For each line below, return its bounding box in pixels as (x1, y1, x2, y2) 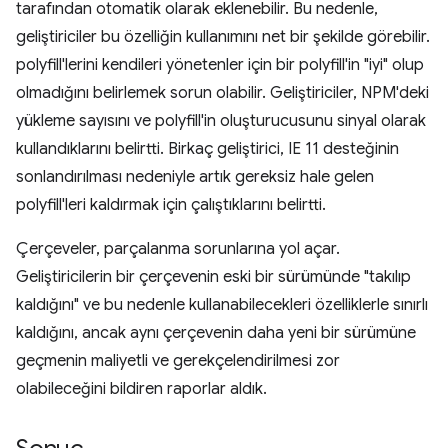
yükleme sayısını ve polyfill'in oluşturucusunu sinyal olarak (16, 111, 426, 131)
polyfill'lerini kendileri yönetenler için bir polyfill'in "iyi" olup (16, 55, 424, 75)
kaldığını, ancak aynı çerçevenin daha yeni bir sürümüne (16, 323, 416, 343)
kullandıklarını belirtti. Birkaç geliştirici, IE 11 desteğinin (16, 139, 399, 159)
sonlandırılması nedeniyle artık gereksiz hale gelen (16, 167, 374, 187)
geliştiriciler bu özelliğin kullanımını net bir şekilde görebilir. (16, 27, 430, 47)
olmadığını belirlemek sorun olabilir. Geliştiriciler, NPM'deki (16, 83, 429, 103)
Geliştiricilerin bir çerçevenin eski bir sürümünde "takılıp (16, 267, 411, 287)
